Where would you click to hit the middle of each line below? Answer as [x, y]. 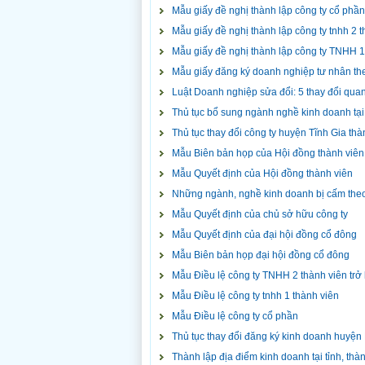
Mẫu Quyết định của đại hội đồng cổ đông [264, 235]
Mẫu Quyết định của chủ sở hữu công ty [260, 214]
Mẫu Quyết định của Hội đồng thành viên [262, 174]
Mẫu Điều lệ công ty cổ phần [235, 316]
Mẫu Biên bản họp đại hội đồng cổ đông [261, 255]
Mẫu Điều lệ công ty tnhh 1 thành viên [255, 296]
